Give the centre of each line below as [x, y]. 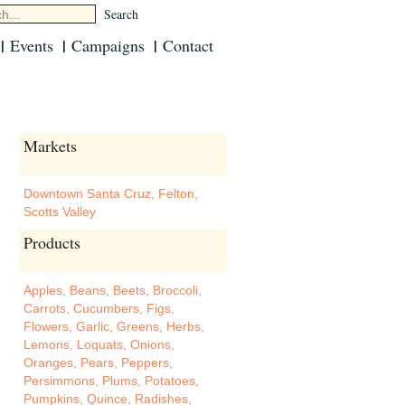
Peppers [145, 363]
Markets [50, 146]
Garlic [93, 326]
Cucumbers [106, 308]
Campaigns [108, 45]
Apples [43, 290]
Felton [176, 193]
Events [32, 45]
